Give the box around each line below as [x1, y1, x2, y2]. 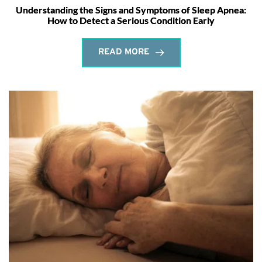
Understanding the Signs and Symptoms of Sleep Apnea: [16, 4, 246, 16]
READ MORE [98, 47, 149, 58]
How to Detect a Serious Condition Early [47, 15, 215, 26]
